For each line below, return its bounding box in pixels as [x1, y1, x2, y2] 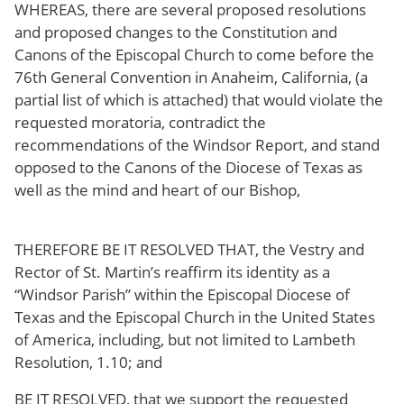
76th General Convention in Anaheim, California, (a [14, 66, 368, 87]
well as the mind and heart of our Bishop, [14, 179, 300, 200]
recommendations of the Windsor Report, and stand [14, 133, 380, 155]
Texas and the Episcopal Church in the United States [14, 306, 375, 327]
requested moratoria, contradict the [14, 111, 266, 133]
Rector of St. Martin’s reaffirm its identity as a [14, 261, 330, 282]
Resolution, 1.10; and [14, 351, 162, 372]
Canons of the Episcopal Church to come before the [14, 43, 374, 65]
